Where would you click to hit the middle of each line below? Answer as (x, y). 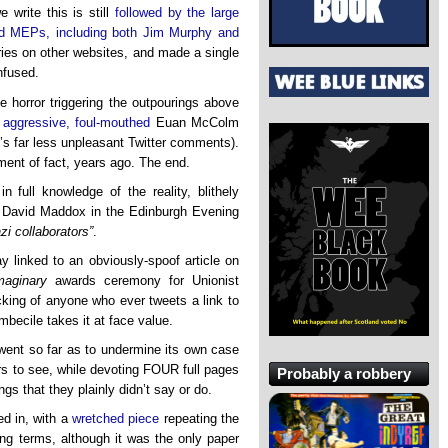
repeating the (199, 418)
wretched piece (116, 418)
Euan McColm (195, 122)
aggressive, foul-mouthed (77, 122)
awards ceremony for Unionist (143, 280)
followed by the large (177, 13)
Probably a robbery (344, 373)
